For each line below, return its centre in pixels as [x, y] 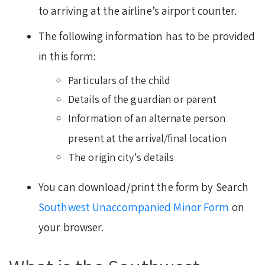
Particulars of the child [119, 80]
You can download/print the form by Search [144, 187]
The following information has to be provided [147, 36]
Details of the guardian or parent [143, 99]
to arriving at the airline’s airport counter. [138, 10]
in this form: [67, 56]
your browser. [71, 227]
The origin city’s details [121, 157]
